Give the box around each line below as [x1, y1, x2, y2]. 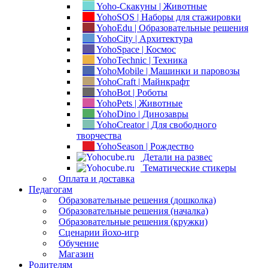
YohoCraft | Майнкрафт [95, 77, 190, 87]
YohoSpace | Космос [95, 44, 176, 54]
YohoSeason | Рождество [95, 141, 194, 151]
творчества [77, 130, 121, 141]
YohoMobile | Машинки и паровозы [95, 66, 240, 76]
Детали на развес [141, 152, 212, 162]
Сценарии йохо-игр [59, 227, 139, 237]
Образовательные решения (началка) [59, 206, 208, 216]
